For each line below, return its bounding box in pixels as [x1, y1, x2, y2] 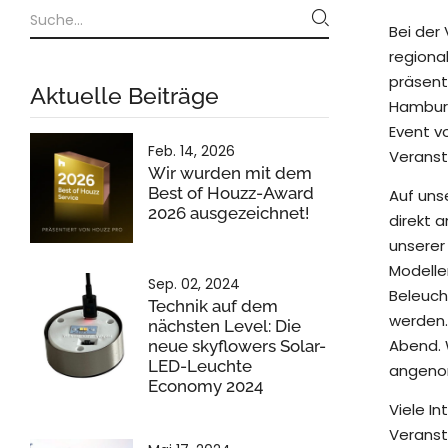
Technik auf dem [148, 296, 278, 317]
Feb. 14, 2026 [148, 141, 235, 162]
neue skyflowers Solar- [148, 336, 326, 357]
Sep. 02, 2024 [148, 274, 240, 295]
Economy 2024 [148, 376, 263, 397]
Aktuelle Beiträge [30, 82, 219, 110]
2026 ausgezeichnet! [148, 203, 309, 224]
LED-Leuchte [148, 356, 252, 377]
